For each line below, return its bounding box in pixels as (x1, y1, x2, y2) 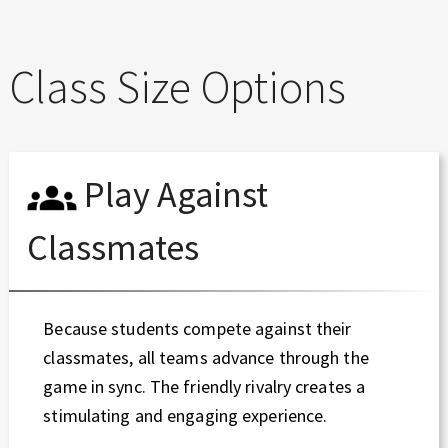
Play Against (77, 172, 268, 218)
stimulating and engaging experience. (43, 403, 328, 427)
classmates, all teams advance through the (43, 345, 369, 369)
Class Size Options (9, 57, 346, 116)
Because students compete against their (43, 316, 352, 340)
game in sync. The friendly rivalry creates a (43, 374, 366, 398)
